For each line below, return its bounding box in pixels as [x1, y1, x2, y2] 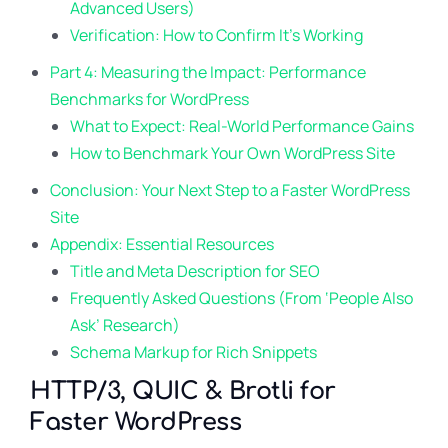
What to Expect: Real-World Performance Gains [70, 115, 414, 137]
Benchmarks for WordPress [50, 88, 249, 110]
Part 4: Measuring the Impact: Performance [50, 61, 366, 83]
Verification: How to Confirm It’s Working [70, 24, 363, 46]
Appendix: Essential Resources [50, 233, 274, 255]
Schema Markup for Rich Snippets [70, 341, 317, 363]
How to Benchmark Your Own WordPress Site [70, 142, 395, 164]
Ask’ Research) [70, 314, 180, 336]
